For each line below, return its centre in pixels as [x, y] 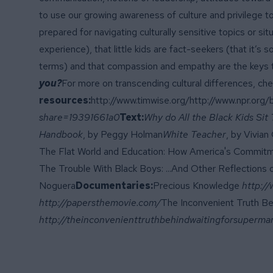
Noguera [57, 186]
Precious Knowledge [197, 186]
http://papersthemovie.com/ [100, 203]
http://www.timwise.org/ [140, 100]
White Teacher [194, 134]
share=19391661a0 [79, 117]
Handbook [61, 134]
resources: [65, 100]
